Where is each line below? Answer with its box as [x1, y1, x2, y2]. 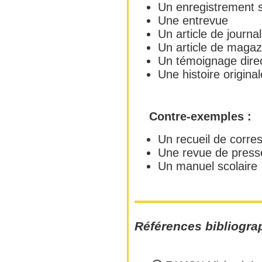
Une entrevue [158, 14, 228, 27]
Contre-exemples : [149, 110, 251, 123]
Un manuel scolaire [158, 160, 257, 173]
